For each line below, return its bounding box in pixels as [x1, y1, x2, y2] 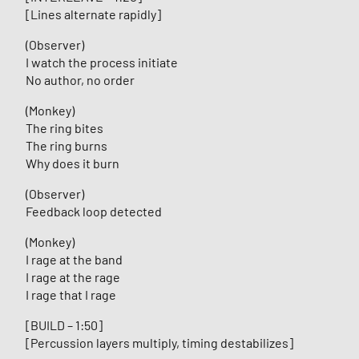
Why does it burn [26, 155, 119, 171]
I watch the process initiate [26, 54, 178, 71]
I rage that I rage [26, 287, 116, 303]
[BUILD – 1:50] [26, 317, 103, 333]
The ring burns [26, 138, 107, 154]
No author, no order [26, 72, 135, 88]
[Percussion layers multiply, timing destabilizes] [26, 335, 293, 351]
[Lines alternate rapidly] [26, 6, 161, 22]
